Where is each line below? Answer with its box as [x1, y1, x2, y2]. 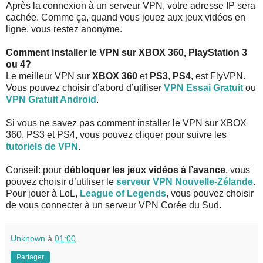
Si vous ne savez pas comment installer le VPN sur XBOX [6, 117, 247, 128]
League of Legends [80, 188, 166, 198]
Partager [16, 252, 44, 261]
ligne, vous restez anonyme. [6, 23, 122, 34]
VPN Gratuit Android [6, 94, 96, 104]
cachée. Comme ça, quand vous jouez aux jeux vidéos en [6, 12, 245, 22]
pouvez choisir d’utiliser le [6, 176, 116, 187]
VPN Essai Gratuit [164, 82, 243, 93]
